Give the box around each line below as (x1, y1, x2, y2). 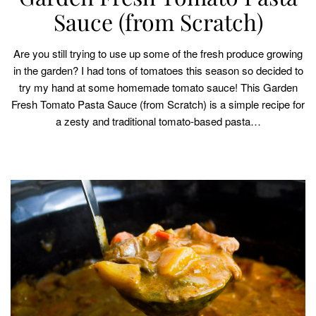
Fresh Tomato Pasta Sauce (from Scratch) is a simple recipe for (11, 97, 305, 112)
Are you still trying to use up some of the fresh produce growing (13, 46, 303, 61)
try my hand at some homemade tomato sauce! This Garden (18, 80, 298, 95)
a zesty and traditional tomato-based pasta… (55, 114, 261, 129)
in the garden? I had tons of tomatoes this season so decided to (13, 63, 303, 78)
